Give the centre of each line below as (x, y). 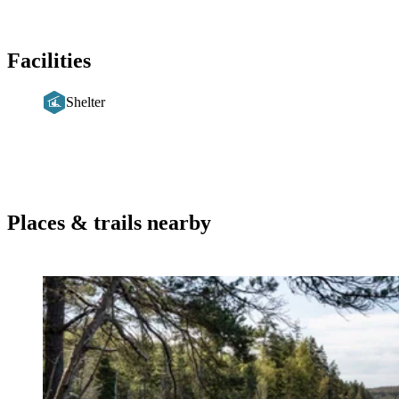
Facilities (49, 60)
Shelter (85, 102)
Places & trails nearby (109, 223)
